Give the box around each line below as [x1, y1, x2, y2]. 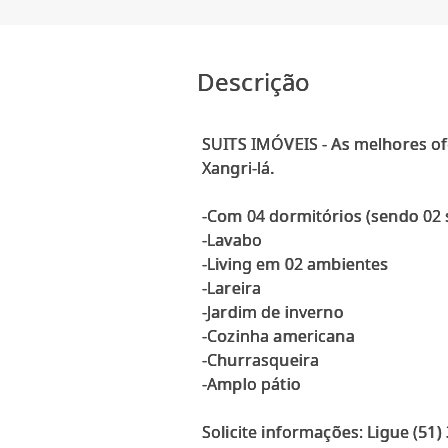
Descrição [197, 65, 311, 99]
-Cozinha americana [202, 325, 355, 348]
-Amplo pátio [202, 373, 301, 396]
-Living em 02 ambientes [202, 253, 389, 276]
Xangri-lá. [202, 157, 275, 180]
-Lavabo [202, 229, 263, 252]
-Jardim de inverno [202, 301, 344, 324]
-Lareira [202, 277, 262, 300]
